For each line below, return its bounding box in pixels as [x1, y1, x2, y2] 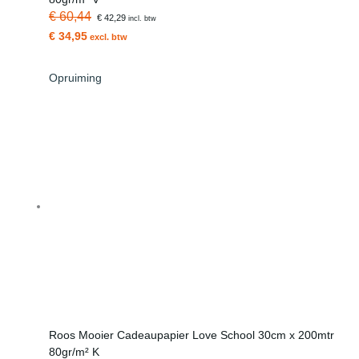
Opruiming [49, 71, 103, 84]
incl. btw [125, 14, 156, 23]
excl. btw [87, 32, 128, 42]
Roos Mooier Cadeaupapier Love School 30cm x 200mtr [49, 329, 335, 341]
